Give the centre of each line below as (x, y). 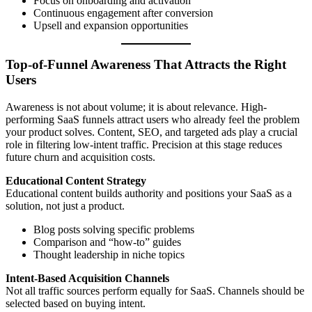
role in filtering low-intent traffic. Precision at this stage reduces (144, 145)
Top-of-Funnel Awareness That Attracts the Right (146, 65)
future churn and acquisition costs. (80, 157)
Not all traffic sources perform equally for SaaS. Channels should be (155, 291)
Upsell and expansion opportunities (111, 25)
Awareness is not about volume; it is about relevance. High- (136, 107)
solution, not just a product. (65, 206)
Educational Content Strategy (76, 181)
